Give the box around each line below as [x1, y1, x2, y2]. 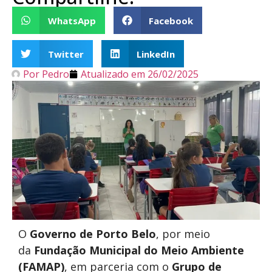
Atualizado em [81, 67, 145, 81]
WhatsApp [47, 14, 96, 27]
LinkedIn [137, 47, 175, 60]
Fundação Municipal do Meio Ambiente [34, 243, 244, 258]
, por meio [156, 226, 210, 242]
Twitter [47, 47, 84, 60]
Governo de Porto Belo [30, 226, 156, 242]
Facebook [149, 14, 193, 27]
